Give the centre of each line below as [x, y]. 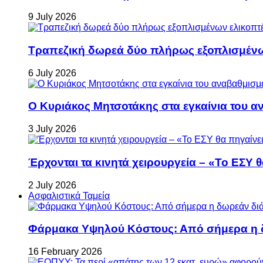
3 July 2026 [52, 129]
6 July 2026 [52, 73]
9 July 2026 [52, 17]
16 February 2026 [65, 252]
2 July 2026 [52, 185]
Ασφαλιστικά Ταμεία [69, 195]
